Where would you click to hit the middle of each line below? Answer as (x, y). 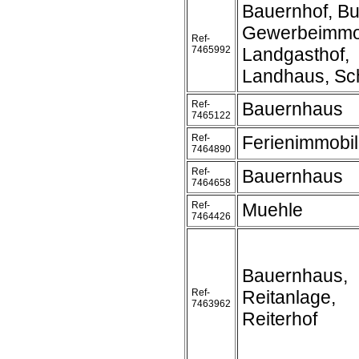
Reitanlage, (289, 297)
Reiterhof (280, 319)
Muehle (272, 210)
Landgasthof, (296, 54)
